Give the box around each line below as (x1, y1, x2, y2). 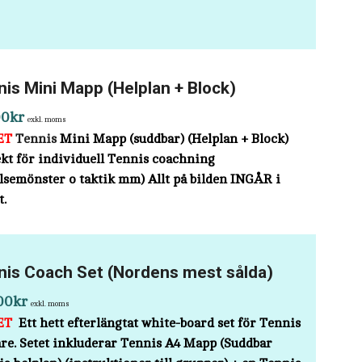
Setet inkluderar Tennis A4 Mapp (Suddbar (19, 335, 273, 351)
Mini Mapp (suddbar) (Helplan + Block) (57, 131, 289, 146)
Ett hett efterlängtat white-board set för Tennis (19, 315, 301, 330)
